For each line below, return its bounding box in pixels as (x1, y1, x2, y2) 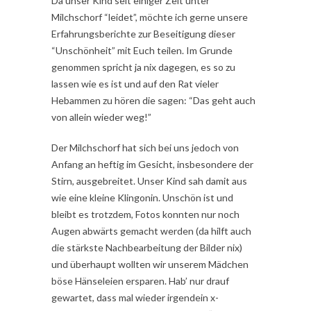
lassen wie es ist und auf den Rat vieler (51, 78, 219, 90)
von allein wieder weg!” (51, 111, 151, 124)
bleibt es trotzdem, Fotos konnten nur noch (51, 208, 239, 221)
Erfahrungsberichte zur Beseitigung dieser (51, 28, 235, 40)
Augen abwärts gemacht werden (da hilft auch (51, 225, 251, 237)
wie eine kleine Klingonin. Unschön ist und (51, 192, 233, 204)
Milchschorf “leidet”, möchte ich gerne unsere (51, 11, 248, 24)
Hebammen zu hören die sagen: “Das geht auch (51, 94, 255, 107)
